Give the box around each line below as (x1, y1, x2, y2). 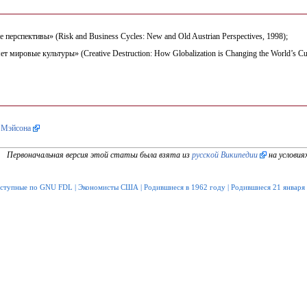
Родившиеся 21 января (231, 182, 305, 191)
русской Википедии (191, 149, 258, 160)
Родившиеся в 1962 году (144, 182, 225, 191)
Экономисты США (78, 182, 138, 191)
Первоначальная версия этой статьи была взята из (6, 149, 192, 160)
